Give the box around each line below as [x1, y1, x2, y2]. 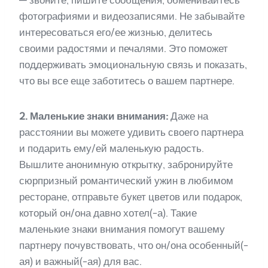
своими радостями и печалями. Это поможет [19, 42, 228, 54]
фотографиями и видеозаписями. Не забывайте [19, 10, 245, 22]
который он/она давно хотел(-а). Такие [19, 206, 197, 219]
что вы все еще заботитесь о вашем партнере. [19, 74, 234, 87]
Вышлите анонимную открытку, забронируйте [19, 158, 233, 170]
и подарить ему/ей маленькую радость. [19, 142, 204, 154]
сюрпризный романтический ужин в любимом [19, 174, 233, 187]
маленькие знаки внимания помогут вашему [19, 223, 225, 235]
